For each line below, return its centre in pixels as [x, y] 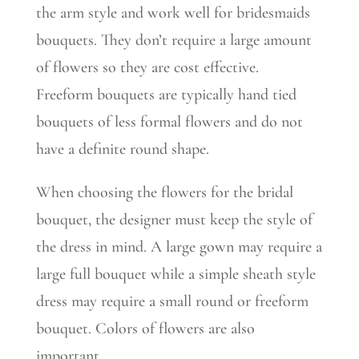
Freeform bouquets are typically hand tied [166, 95]
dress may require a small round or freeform [172, 301]
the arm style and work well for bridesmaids [173, 13]
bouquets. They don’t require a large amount [173, 40]
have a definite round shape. [122, 149]
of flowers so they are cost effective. [149, 67]
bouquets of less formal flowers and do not [169, 122]
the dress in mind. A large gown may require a [179, 247]
